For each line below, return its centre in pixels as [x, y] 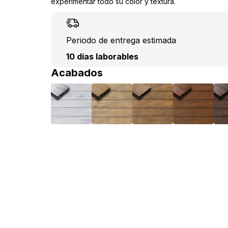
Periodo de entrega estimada [121, 40]
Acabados [77, 73]
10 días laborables [102, 56]
